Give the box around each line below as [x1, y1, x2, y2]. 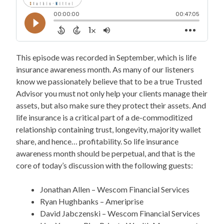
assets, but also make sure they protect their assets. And [16, 100, 206, 110]
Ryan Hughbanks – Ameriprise [40, 196, 143, 206]
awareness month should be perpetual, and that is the [16, 148, 195, 158]
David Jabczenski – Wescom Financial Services [40, 208, 200, 218]
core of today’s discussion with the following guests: [16, 160, 193, 170]
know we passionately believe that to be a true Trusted [16, 76, 202, 86]
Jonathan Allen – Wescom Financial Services [40, 184, 189, 194]
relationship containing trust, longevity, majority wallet [16, 124, 201, 134]
